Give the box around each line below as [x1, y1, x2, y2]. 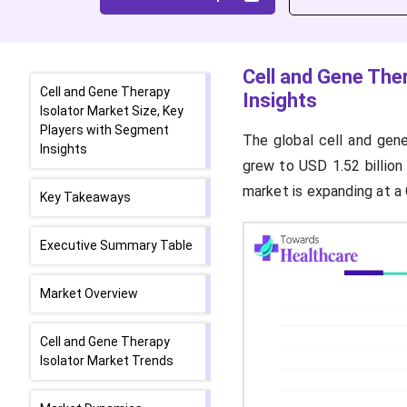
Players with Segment [40, 123, 169, 137]
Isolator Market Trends [40, 353, 174, 368]
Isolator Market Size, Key [40, 104, 184, 118]
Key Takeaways [40, 190, 131, 204]
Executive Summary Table [40, 238, 193, 253]
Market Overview [40, 286, 138, 301]
